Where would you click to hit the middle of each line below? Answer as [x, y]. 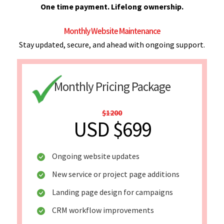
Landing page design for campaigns [112, 192]
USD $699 [112, 129]
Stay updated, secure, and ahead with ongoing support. [112, 44]
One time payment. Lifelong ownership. [112, 6]
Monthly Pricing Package [112, 86]
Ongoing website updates [96, 156]
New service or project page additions [116, 174]
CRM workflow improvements [103, 210]
